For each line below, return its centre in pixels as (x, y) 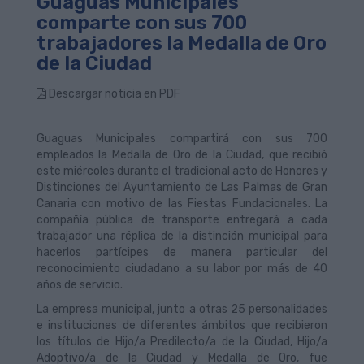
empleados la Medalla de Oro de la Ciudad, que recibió (182, 155)
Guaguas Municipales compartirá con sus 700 (182, 139)
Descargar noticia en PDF (113, 94)
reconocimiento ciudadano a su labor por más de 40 (182, 269)
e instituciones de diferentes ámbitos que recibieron (182, 325)
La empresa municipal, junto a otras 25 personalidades (182, 309)
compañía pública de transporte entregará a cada (182, 220)
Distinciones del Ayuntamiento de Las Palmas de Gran (182, 187)
